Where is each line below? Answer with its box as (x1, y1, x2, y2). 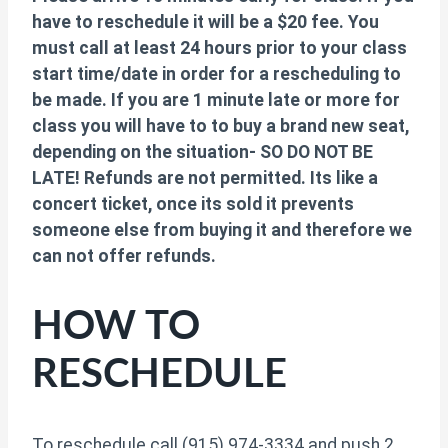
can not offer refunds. (32, 246, 216, 267)
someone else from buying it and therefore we (32, 220, 412, 241)
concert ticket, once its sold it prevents (32, 194, 354, 215)
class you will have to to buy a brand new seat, (32, 116, 409, 137)
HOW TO (32, 305, 200, 347)
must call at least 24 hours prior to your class (32, 38, 407, 59)
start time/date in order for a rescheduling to (32, 64, 401, 85)
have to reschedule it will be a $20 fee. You (32, 12, 379, 33)
